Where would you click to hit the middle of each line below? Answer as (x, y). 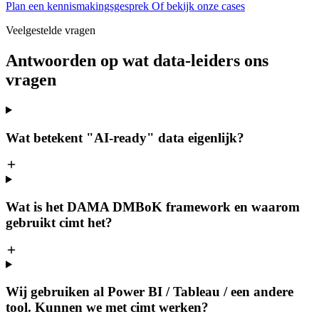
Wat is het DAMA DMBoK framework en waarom (153, 206)
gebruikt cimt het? (59, 222)
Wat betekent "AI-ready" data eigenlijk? (125, 137)
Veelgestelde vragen (51, 30)
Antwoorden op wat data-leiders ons (137, 60)
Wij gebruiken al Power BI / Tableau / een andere (150, 292)
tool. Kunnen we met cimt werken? (107, 308)
